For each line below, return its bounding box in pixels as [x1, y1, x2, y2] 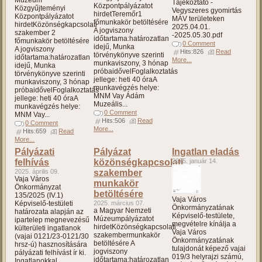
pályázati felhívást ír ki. [15, 249, 87, 257]
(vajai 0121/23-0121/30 [15, 232, 89, 241]
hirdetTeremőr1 [93, 10, 142, 19]
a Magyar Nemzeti [93, 206, 151, 215]
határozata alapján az [15, 208, 84, 216]
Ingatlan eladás [172, 147, 240, 157]
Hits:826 [180, 48, 204, 56]
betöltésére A [93, 239, 135, 248]
